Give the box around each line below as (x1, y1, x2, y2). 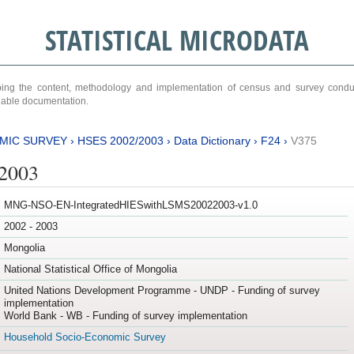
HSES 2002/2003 (77, 134, 164, 147)
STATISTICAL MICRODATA (44, 21, 309, 58)
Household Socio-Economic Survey (3, 331, 166, 344)
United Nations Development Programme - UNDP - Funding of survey (3, 284, 320, 297)
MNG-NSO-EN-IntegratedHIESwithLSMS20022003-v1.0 (3, 199, 258, 212)
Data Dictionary (173, 134, 250, 147)
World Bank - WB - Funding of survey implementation (3, 310, 247, 322)
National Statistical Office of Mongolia (3, 263, 177, 276)
